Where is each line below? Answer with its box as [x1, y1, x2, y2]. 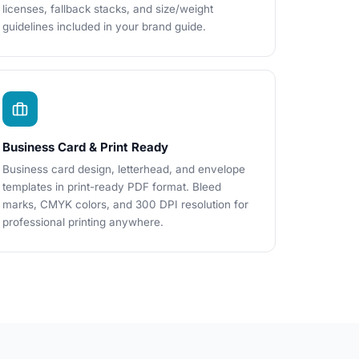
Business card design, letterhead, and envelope [2, 163, 245, 175]
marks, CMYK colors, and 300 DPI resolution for [2, 198, 248, 211]
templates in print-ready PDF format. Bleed [2, 180, 221, 193]
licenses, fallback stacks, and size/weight [2, 2, 213, 15]
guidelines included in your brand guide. [2, 20, 206, 33]
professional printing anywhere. [2, 216, 163, 228]
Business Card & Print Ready [2, 139, 168, 155]
